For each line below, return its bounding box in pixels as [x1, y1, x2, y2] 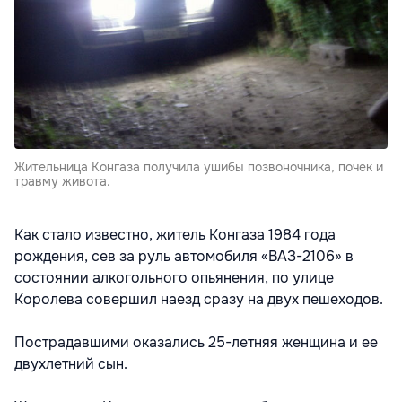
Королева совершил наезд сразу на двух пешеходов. [14, 290, 383, 310]
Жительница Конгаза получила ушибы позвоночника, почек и [14, 159, 383, 176]
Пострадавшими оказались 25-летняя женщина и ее [14, 333, 378, 353]
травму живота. [14, 173, 110, 190]
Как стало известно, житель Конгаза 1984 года [14, 225, 336, 245]
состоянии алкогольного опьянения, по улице [14, 268, 334, 288]
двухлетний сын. [14, 354, 131, 374]
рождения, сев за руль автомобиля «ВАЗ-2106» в [14, 247, 354, 267]
